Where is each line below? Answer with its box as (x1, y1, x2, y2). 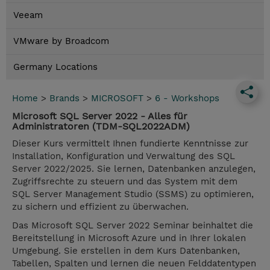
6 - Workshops (155, 93, 219, 104)
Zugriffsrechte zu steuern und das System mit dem (12, 176, 237, 187)
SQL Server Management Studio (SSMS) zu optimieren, (12, 189, 254, 200)
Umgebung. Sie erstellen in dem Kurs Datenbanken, (12, 245, 240, 257)
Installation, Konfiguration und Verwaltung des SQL (12, 151, 235, 162)
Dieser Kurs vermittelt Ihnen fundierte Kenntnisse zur (12, 138, 248, 149)
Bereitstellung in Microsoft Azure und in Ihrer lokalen (12, 233, 246, 244)
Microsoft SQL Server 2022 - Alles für (12, 110, 187, 122)
